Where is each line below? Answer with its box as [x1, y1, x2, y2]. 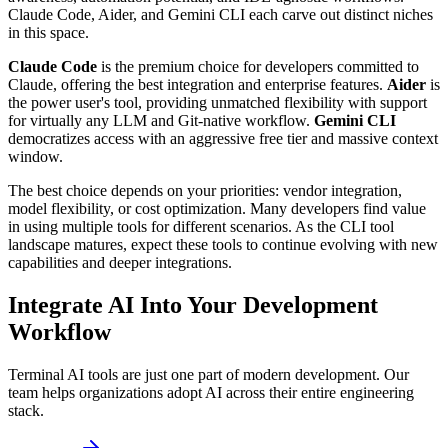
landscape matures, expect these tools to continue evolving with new [8, 236, 438, 254]
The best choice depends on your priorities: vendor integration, [8, 182, 402, 200]
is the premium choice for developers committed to [97, 58, 419, 76]
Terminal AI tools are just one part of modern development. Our [8, 366, 409, 384]
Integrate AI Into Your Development [8, 292, 378, 319]
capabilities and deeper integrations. [8, 254, 232, 272]
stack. [8, 402, 44, 420]
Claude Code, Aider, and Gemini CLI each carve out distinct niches [8, 6, 433, 24]
